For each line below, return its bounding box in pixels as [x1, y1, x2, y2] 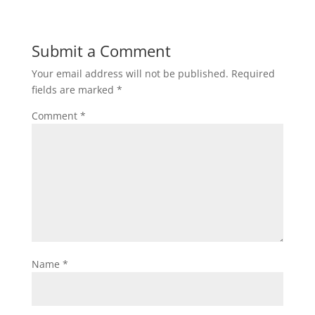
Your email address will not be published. [31, 66, 229, 80]
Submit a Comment [31, 39, 171, 61]
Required [231, 66, 275, 80]
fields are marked [31, 82, 117, 96]
